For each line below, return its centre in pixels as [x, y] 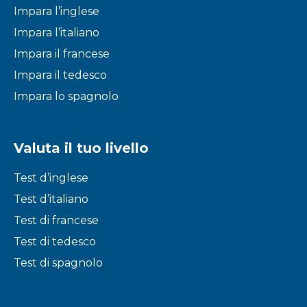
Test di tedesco [55, 242]
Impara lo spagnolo [66, 96]
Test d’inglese [51, 178]
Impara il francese [62, 54]
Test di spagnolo [58, 263]
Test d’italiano [51, 199]
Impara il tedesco [60, 75]
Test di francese [56, 220]
